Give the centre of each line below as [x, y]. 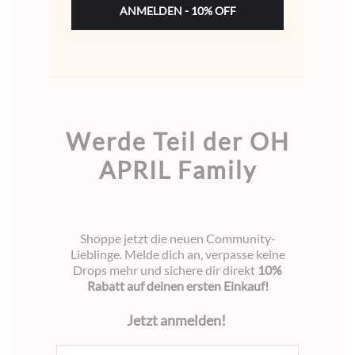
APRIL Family [177, 170]
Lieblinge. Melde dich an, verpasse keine [177, 254]
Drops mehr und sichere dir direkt [165, 270]
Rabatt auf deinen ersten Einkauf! [177, 286]
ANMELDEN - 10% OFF [177, 11]
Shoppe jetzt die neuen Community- [177, 239]
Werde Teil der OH [177, 141]
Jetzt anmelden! [177, 321]
